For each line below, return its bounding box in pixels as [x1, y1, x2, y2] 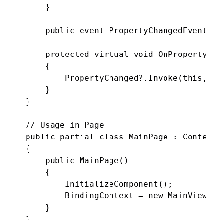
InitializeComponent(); [26, 179, 173, 189]
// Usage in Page [26, 120, 104, 130]
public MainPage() [26, 155, 129, 165]
